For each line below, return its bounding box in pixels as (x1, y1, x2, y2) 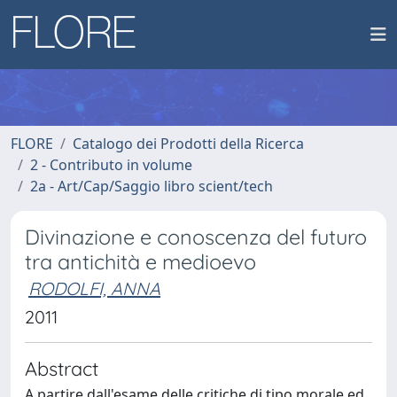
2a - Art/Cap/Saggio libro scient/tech (30, 176, 273, 196)
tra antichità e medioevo (25, 249, 256, 275)
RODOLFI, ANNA (28, 277, 160, 300)
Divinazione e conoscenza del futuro (25, 224, 367, 250)
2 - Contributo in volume (30, 155, 192, 175)
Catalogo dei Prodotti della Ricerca (73, 134, 304, 153)
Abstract (25, 356, 98, 380)
